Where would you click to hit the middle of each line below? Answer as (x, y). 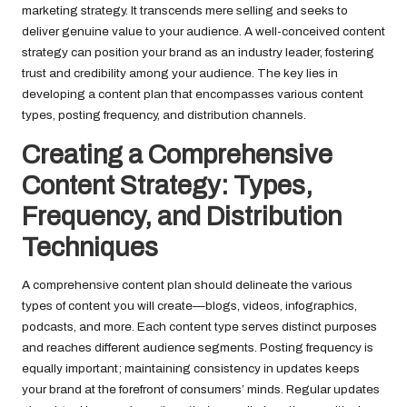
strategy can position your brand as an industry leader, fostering (198, 53)
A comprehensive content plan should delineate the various (187, 285)
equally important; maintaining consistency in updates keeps (191, 369)
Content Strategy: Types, (167, 186)
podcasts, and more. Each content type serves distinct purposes (199, 327)
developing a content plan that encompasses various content (193, 94)
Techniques (90, 248)
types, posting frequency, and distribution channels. (164, 115)
